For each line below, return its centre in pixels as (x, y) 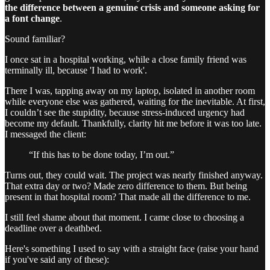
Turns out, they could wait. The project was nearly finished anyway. (134, 175)
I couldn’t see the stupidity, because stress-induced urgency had (125, 113)
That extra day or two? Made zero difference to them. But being (126, 186)
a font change (32, 19)
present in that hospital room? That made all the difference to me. (128, 197)
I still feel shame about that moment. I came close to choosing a (124, 218)
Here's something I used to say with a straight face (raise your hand (132, 249)
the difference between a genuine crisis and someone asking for (132, 8)
